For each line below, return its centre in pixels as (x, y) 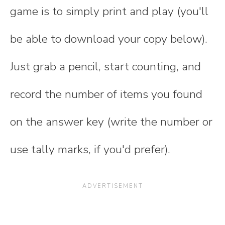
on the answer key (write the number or (111, 122)
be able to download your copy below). (109, 39)
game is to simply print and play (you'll (109, 11)
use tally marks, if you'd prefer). (92, 149)
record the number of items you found (106, 94)
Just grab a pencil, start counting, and (105, 66)
